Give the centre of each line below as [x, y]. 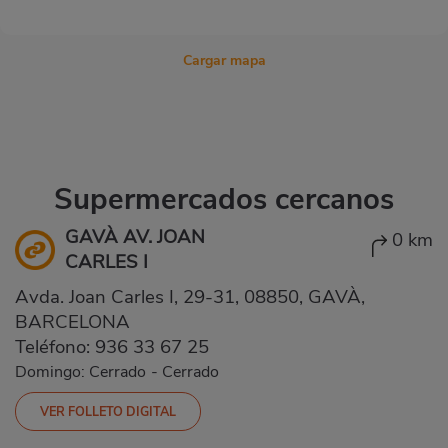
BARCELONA [72, 321]
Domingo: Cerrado [80, 371]
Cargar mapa [224, 60]
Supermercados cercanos [224, 198]
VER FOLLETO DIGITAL [108, 411]
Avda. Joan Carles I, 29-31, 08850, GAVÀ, [190, 296]
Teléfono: [55, 346]
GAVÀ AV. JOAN [135, 236]
